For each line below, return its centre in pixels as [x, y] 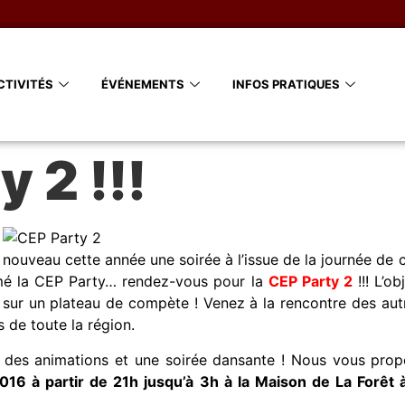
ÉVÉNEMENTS [142, 85]
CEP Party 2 [310, 282]
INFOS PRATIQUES [286, 85]
